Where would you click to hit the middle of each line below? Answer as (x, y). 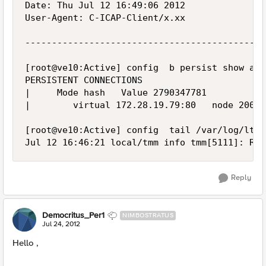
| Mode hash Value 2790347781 (116, 93)
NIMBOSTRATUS (148, 215)
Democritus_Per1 (73, 215)
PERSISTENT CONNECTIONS (84, 80)
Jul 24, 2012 (61, 224)
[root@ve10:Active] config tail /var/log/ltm (142, 130)
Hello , (26, 243)
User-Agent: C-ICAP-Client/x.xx (105, 18)
